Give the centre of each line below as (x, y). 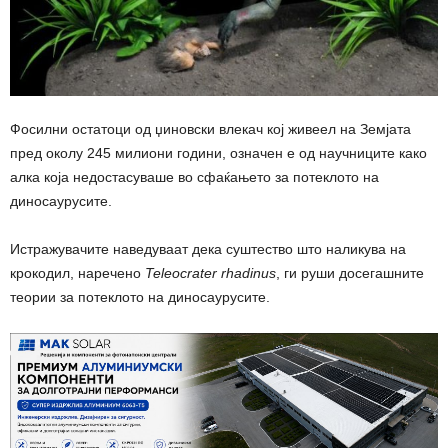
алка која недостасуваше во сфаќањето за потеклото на (194, 176)
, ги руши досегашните (350, 272)
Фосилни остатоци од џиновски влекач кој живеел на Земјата (210, 128)
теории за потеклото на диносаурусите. (140, 296)
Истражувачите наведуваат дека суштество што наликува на (208, 248)
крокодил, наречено (77, 272)
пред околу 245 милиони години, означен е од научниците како (218, 152)
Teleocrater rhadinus (210, 272)
